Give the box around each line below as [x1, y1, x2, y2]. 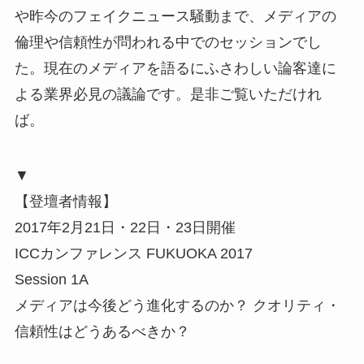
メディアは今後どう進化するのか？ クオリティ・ [14, 297, 340, 314]
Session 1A [14, 271, 89, 288]
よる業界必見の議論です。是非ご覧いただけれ [14, 86, 322, 103]
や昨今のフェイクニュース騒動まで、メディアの [14, 8, 336, 25]
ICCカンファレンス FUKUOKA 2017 [14, 245, 253, 262]
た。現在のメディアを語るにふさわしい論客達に [14, 60, 336, 77]
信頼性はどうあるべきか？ [14, 323, 190, 340]
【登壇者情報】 [14, 193, 117, 210]
